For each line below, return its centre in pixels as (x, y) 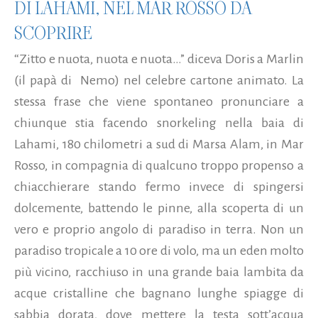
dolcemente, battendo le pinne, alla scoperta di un (159, 208)
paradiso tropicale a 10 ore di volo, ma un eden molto (159, 250)
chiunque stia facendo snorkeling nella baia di (159, 122)
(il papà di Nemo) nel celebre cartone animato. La (159, 80)
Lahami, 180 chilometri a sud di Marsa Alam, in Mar (159, 144)
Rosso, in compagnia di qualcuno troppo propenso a (159, 165)
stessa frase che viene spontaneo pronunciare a (159, 101)
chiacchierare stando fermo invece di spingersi (159, 186)
